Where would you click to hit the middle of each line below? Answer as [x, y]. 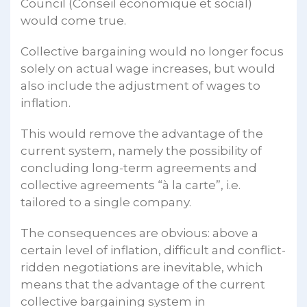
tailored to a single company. [106, 202]
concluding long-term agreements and [139, 168]
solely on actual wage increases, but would [148, 68]
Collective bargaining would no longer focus [152, 51]
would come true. [73, 20]
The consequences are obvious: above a [139, 233]
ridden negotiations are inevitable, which [142, 267]
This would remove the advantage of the [142, 133]
